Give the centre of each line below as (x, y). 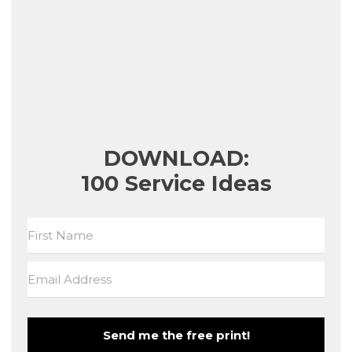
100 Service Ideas (176, 184)
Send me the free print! (176, 335)
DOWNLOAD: (176, 159)
